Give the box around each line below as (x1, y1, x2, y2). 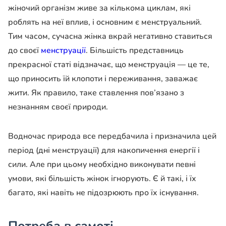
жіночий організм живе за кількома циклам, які (8, 3, 191, 14)
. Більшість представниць (86, 45, 184, 56)
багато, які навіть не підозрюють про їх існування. (8, 187, 199, 199)
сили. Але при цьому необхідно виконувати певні (8, 159, 196, 171)
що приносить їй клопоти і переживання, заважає (8, 73, 198, 85)
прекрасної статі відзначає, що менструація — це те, (8, 59, 209, 71)
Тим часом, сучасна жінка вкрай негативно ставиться (8, 31, 212, 42)
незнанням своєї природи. (8, 101, 108, 113)
